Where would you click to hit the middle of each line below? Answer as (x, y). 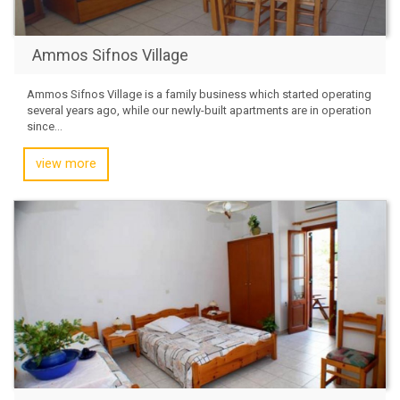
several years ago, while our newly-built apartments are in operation (199, 110)
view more (66, 163)
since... (45, 126)
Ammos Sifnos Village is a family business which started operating (199, 94)
